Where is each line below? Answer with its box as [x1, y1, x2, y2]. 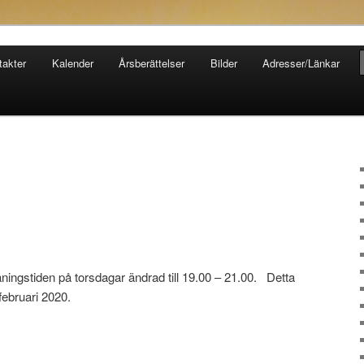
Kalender [51, 55, 93, 71]
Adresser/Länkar [262, 55, 340, 71]
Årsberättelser [119, 55, 185, 71]
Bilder [210, 55, 237, 71]
